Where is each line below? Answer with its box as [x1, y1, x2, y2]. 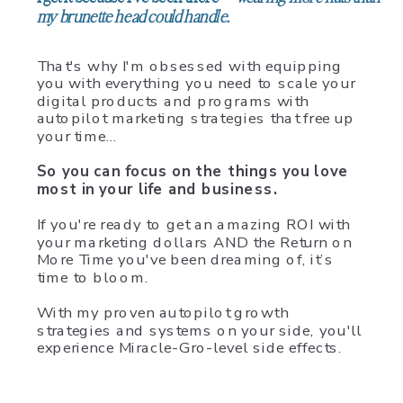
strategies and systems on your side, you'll [36, 319, 363, 340]
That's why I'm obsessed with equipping [36, 55, 343, 76]
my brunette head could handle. [36, 10, 232, 27]
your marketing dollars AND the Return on [36, 231, 353, 252]
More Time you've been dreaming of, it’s [36, 249, 335, 270]
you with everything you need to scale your [36, 73, 355, 94]
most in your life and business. [36, 178, 282, 200]
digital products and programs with [36, 90, 309, 112]
